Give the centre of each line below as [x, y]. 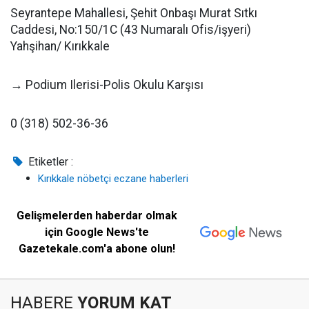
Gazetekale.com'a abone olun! [97, 249]
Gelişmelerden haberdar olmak [97, 216]
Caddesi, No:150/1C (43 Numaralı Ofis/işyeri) [131, 30]
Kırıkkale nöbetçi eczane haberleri [113, 179]
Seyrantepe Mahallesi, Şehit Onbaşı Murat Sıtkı [134, 13]
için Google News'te [97, 232]
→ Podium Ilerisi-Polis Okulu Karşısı [107, 85]
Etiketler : [50, 162]
